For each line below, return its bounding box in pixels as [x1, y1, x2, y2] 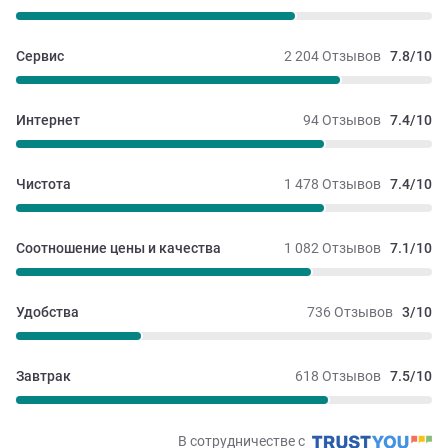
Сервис [16, 48, 64, 65]
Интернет [16, 112, 80, 129]
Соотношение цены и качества [16, 240, 221, 257]
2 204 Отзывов [284, 48, 381, 65]
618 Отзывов [295, 368, 381, 385]
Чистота [16, 176, 71, 193]
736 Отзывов [307, 304, 393, 321]
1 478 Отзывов [284, 176, 381, 193]
